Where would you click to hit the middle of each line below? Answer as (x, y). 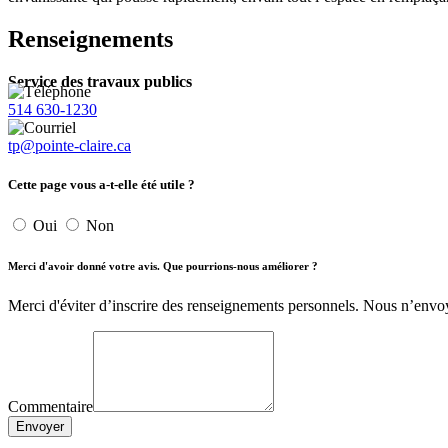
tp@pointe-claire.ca (69, 145)
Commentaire (50, 407)
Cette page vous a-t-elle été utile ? (101, 184)
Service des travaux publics (100, 81)
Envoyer (40, 427)
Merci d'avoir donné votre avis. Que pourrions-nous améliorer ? (163, 266)
